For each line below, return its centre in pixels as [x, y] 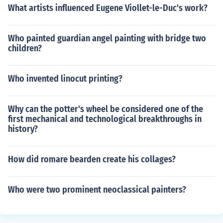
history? [23, 129]
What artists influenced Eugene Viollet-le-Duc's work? [108, 8]
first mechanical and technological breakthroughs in [105, 119]
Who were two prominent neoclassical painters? [97, 190]
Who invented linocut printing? [65, 79]
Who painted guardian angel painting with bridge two [107, 38]
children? [25, 48]
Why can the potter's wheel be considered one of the [106, 109]
